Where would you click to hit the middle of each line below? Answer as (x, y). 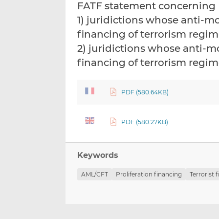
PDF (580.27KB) (144, 122)
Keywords (98, 155)
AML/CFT (95, 175)
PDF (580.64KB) (145, 92)
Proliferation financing (149, 175)
